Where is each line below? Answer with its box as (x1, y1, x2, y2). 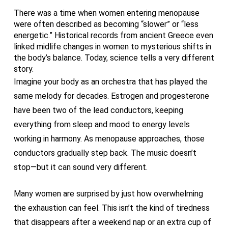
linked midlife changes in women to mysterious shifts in (13, 42, 211, 51)
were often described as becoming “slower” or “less (13, 19, 198, 29)
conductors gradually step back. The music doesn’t (13, 148, 196, 158)
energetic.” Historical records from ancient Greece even (13, 31, 213, 40)
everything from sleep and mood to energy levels (13, 120, 190, 129)
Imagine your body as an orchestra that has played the (13, 77, 208, 87)
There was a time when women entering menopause (13, 8, 199, 18)
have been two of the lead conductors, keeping (13, 105, 183, 115)
